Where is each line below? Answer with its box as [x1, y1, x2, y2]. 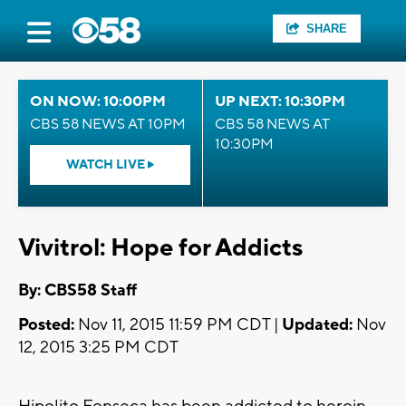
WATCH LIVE [66, 157, 148, 173]
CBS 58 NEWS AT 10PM [30, 115, 186, 133]
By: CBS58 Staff [18, 280, 137, 302]
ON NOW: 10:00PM [30, 92, 166, 111]
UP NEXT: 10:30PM [215, 92, 345, 111]
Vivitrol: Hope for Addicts [18, 232, 303, 264]
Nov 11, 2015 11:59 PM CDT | [74, 314, 282, 336]
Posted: [18, 314, 74, 336]
